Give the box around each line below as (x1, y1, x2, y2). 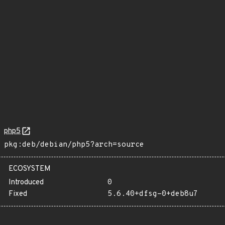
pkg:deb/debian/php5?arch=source (4, 140, 144, 150)
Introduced (9, 178, 44, 187)
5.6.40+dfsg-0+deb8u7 (107, 189, 198, 199)
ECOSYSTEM (9, 164, 51, 174)
